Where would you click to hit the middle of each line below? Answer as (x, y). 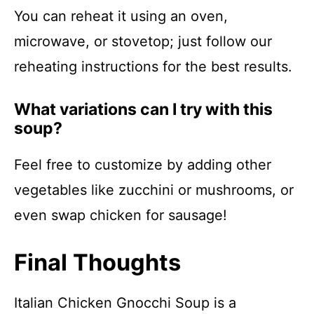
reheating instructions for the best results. (153, 67)
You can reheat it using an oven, (121, 16)
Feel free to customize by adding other (143, 165)
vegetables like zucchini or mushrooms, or (154, 190)
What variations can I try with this (143, 109)
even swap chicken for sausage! (121, 215)
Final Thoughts (97, 262)
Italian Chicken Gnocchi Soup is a (125, 303)
